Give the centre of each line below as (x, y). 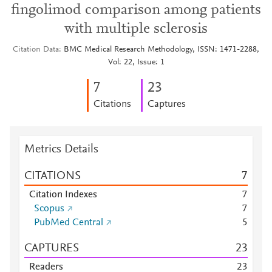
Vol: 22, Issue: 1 (136, 63)
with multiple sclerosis (136, 29)
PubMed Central (69, 223)
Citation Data (36, 50)
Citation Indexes (63, 195)
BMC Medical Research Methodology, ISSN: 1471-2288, (161, 50)
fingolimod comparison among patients (136, 10)
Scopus (49, 209)
